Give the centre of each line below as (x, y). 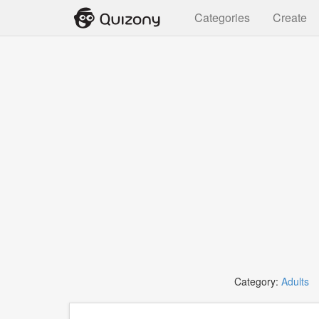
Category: (258, 281)
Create (290, 17)
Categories (222, 17)
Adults (295, 281)
